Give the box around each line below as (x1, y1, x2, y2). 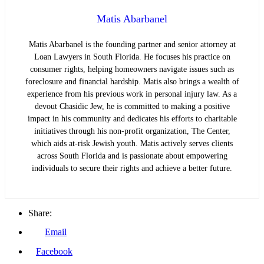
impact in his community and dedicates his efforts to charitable (27, 114, 237, 123)
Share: (28, 207, 52, 218)
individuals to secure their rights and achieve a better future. (32, 163, 232, 173)
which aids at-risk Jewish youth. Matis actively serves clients (31, 138, 233, 148)
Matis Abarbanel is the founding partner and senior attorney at (28, 39, 236, 49)
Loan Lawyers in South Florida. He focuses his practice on (34, 52, 230, 61)
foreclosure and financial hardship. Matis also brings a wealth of (25, 77, 239, 86)
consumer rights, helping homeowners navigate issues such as (30, 64, 234, 74)
